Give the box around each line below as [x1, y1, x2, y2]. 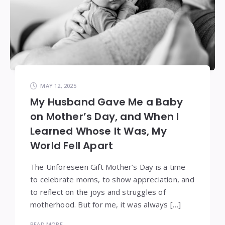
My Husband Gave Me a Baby [30, 95, 183, 109]
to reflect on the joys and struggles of [30, 187, 166, 197]
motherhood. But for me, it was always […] [30, 199, 181, 210]
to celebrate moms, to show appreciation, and [30, 174, 194, 185]
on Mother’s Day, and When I [30, 109, 179, 124]
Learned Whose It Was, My [30, 124, 167, 139]
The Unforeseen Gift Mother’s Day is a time [30, 162, 186, 172]
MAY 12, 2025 [40, 82, 76, 90]
